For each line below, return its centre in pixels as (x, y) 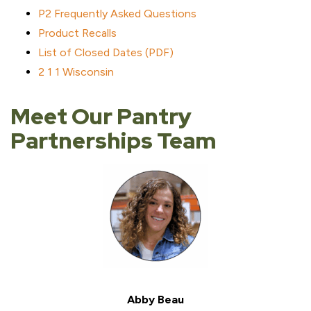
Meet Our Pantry (101, 116)
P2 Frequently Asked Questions (117, 14)
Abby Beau (155, 300)
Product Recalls (77, 33)
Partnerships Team (113, 141)
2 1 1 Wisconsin (76, 72)
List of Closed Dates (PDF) (106, 52)
